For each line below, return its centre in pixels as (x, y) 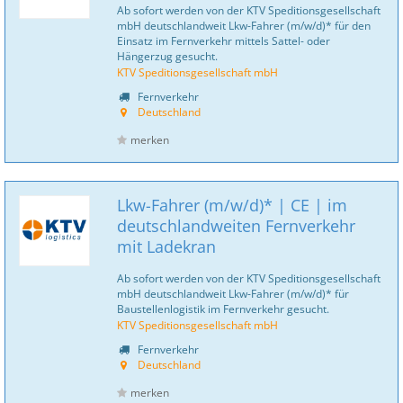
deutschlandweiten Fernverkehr (236, 226)
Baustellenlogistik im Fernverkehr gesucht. (223, 309)
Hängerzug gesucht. (167, 56)
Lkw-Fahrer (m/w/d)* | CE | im (232, 205)
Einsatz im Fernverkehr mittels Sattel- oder (224, 40)
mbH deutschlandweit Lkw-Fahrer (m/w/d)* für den (244, 25)
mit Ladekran (166, 246)
